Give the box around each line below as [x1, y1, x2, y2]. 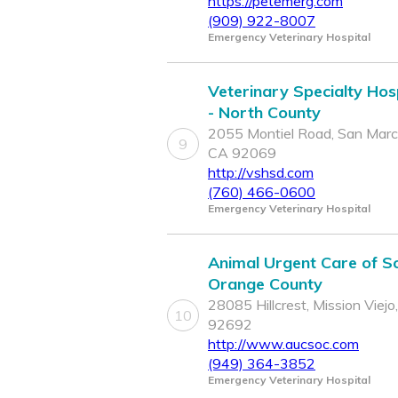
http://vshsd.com [208, 163, 314, 182]
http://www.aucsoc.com [208, 335, 359, 354]
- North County [208, 102, 321, 123]
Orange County [208, 274, 322, 295]
